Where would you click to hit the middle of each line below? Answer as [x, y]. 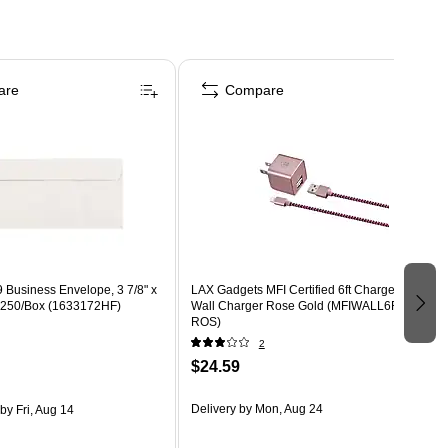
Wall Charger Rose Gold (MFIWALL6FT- [299, 305]
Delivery [213, 408]
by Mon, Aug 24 [279, 408]
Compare [254, 89]
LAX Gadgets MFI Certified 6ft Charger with [307, 289]
